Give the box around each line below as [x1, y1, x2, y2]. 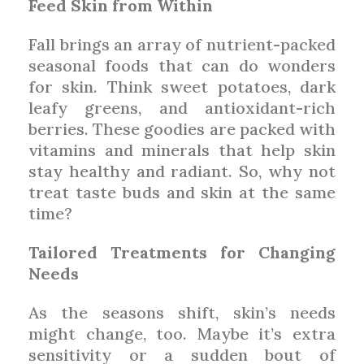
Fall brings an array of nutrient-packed [28, 33, 336, 54]
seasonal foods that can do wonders [28, 54, 336, 76]
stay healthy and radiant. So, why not [28, 160, 336, 181]
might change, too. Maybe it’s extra [28, 323, 336, 344]
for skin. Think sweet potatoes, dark [28, 76, 336, 97]
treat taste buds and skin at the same [28, 181, 336, 202]
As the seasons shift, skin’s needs [28, 301, 336, 323]
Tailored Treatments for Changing [28, 241, 336, 262]
